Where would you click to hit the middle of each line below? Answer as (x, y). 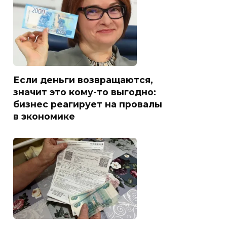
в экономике (44, 117)
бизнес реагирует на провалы (88, 104)
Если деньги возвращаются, (83, 80)
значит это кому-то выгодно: (85, 92)
